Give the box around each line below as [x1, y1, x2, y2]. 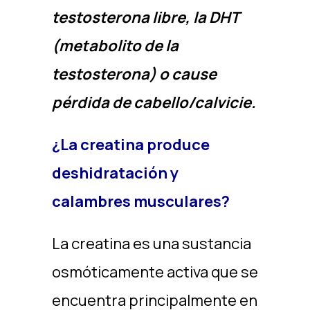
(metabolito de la [51, 35, 179, 56]
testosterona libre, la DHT [51, 7, 239, 28]
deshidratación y [51, 163, 179, 183]
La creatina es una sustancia [51, 233, 251, 254]
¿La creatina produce [51, 134, 210, 155]
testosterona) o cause [51, 64, 217, 84]
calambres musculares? [51, 191, 230, 212]
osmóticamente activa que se [51, 262, 258, 282]
